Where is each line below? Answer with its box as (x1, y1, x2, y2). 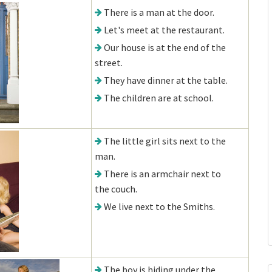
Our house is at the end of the (104, 41, 226, 53)
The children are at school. (104, 92, 214, 104)
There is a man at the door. (104, 6, 214, 18)
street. (95, 56, 123, 69)
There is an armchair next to (104, 168, 221, 180)
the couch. (95, 183, 137, 195)
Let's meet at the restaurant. (104, 24, 225, 36)
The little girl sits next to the (104, 135, 226, 147)
